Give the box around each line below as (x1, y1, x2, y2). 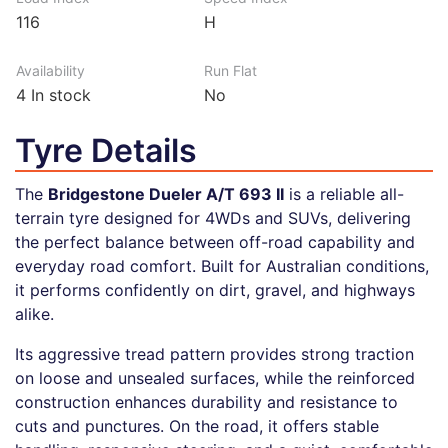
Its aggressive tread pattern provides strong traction (15, 343, 414, 364)
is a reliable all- (284, 183, 404, 204)
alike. (15, 303, 54, 324)
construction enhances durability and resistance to (15, 391, 398, 412)
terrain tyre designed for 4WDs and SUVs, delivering (15, 207, 411, 228)
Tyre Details (15, 130, 197, 170)
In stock (26, 84, 91, 105)
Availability (16, 61, 85, 79)
